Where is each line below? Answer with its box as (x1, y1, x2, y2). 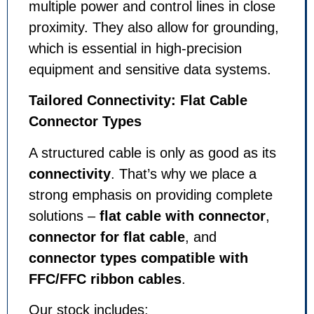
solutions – (29, 207, 100, 224)
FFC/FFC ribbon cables (29, 271, 182, 287)
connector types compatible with (29, 250, 248, 266)
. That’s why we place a (111, 165, 257, 182)
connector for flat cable (29, 228, 185, 245)
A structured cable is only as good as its (29, 144, 276, 161)
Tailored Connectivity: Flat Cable (29, 93, 247, 109)
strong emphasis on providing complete (29, 186, 273, 203)
